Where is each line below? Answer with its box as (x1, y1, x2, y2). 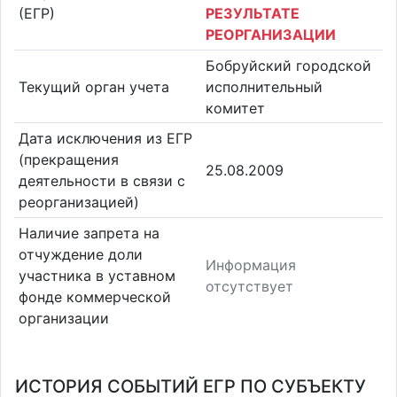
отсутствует (206, 276, 293, 295)
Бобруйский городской (206, 56, 371, 74)
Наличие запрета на (18, 223, 160, 242)
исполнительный (206, 77, 323, 96)
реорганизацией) (18, 193, 139, 212)
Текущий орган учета (18, 77, 169, 96)
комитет (206, 98, 265, 117)
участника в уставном (18, 266, 175, 284)
